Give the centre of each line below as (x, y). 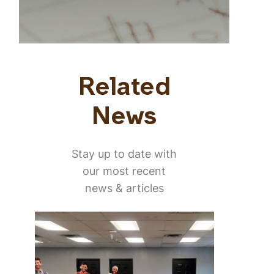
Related (124, 88)
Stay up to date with (124, 153)
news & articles (124, 187)
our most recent (124, 170)
